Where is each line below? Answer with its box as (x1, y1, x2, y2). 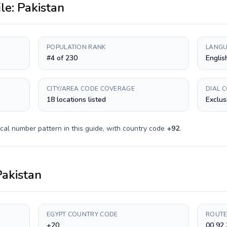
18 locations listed (47, 95, 106, 104)
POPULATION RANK (47, 43, 106, 51)
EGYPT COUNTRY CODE (47, 210, 118, 218)
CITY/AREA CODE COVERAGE (47, 85, 135, 93)
